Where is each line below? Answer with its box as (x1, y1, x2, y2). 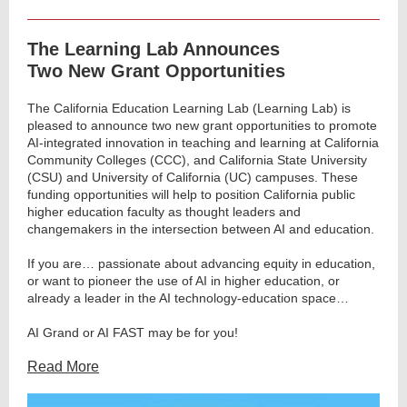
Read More (27, 359, 99, 374)
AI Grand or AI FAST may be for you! (27, 325, 238, 340)
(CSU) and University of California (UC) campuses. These (27, 170, 358, 184)
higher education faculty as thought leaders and (27, 204, 301, 219)
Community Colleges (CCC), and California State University (27, 153, 367, 167)
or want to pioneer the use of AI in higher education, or (27, 273, 340, 288)
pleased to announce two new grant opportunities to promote (27, 118, 377, 133)
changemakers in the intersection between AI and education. (27, 222, 378, 236)
